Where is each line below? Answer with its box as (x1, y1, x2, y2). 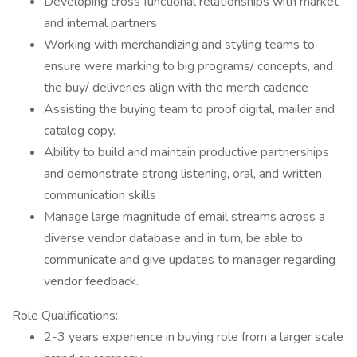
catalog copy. (44, 122, 116, 139)
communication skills (44, 186, 156, 204)
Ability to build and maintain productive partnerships (44, 143, 329, 161)
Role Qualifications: (12, 307, 118, 324)
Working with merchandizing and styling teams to (44, 36, 315, 53)
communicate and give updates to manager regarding (44, 251, 335, 269)
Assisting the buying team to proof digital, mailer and (44, 100, 335, 118)
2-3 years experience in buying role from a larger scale (44, 328, 343, 346)
